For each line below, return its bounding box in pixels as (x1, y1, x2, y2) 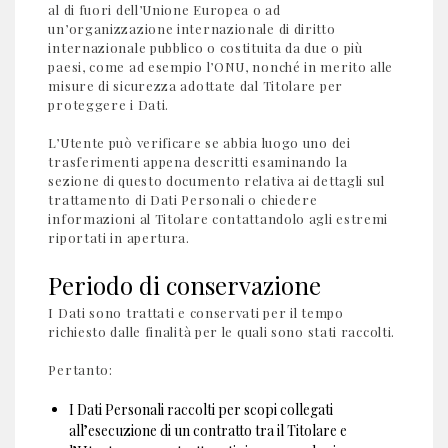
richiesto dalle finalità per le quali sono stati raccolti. (48, 322, 396, 340)
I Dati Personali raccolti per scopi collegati (69, 399, 334, 419)
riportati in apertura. (48, 229, 190, 247)
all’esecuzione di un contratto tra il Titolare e (69, 420, 348, 440)
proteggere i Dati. (48, 96, 170, 114)
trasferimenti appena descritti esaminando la (48, 153, 348, 171)
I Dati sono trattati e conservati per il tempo (48, 303, 344, 321)
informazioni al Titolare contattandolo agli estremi (48, 210, 389, 228)
